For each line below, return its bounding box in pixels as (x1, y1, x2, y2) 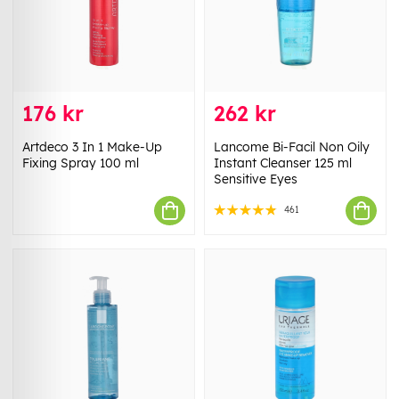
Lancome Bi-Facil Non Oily (214, 139, 370, 156)
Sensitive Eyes (214, 171, 297, 188)
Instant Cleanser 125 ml (214, 155, 352, 172)
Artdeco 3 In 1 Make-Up (22, 139, 162, 156)
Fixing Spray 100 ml (22, 155, 139, 172)
